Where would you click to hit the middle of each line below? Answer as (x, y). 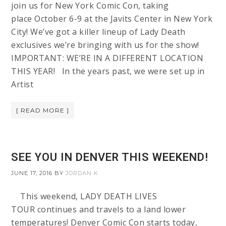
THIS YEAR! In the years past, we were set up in (108, 71)
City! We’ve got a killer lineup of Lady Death (98, 32)
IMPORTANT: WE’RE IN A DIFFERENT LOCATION (107, 58)
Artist (22, 84)
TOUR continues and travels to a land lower (99, 210)
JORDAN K (82, 173)
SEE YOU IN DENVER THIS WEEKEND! (110, 157)
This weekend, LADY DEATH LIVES (84, 196)
